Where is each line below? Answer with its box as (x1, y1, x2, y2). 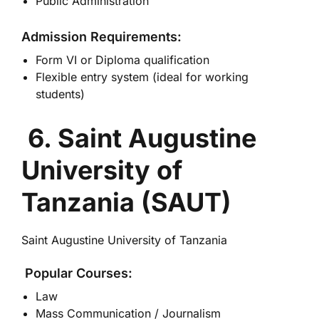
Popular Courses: (21, 266, 132, 281)
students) (36, 87, 85, 101)
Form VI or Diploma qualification (36, 53, 209, 67)
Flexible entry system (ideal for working (36, 70, 249, 84)
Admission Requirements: (21, 29, 182, 44)
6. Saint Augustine (28, 122, 256, 154)
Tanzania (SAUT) (21, 187, 231, 218)
